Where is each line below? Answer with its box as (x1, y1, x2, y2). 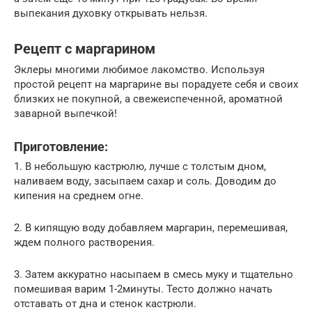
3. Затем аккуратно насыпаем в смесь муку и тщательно (14, 268, 293, 281)
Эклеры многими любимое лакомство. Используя (14, 63, 265, 77)
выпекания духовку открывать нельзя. (14, 7, 208, 20)
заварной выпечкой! (14, 107, 117, 120)
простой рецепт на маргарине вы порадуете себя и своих (14, 78, 298, 91)
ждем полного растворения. (14, 236, 155, 249)
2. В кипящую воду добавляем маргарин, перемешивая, (14, 221, 288, 235)
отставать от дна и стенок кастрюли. (14, 297, 196, 311)
